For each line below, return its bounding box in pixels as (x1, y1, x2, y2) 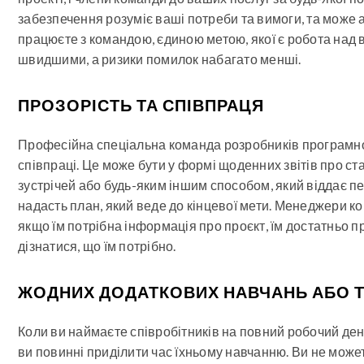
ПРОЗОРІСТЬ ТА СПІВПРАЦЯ (18, 95, 264, 115)
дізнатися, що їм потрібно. (18, 238, 176, 253)
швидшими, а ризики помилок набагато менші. (18, 51, 301, 67)
